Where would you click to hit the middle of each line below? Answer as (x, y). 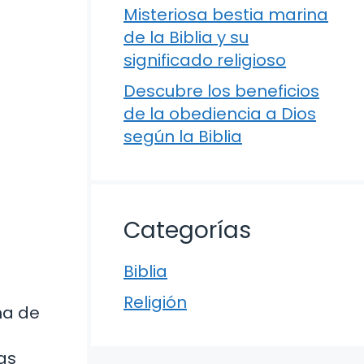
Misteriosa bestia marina (226, 15)
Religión (155, 302)
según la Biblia (183, 136)
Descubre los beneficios (221, 91)
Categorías (187, 230)
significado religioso (205, 60)
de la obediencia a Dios (220, 114)
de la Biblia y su (186, 37)
